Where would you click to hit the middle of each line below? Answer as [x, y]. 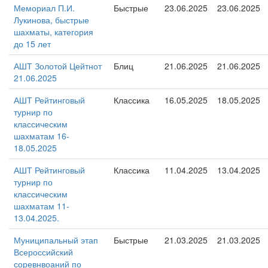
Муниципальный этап [56, 240]
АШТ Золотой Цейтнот [58, 66]
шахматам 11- [42, 206]
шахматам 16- [42, 136]
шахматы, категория [54, 32]
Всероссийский [43, 252]
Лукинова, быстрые [51, 20]
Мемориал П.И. [44, 8]
